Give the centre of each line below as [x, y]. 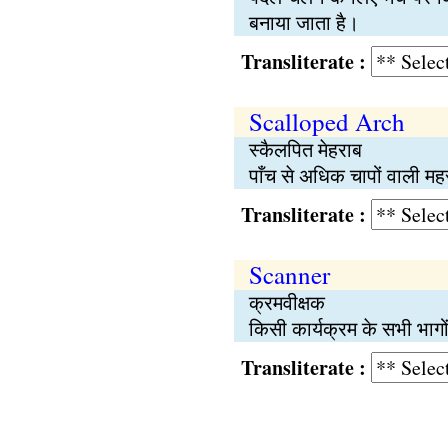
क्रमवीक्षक [286, 302]
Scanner [289, 274]
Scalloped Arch [326, 121]
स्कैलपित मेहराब [305, 149]
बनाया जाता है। [303, 22]
